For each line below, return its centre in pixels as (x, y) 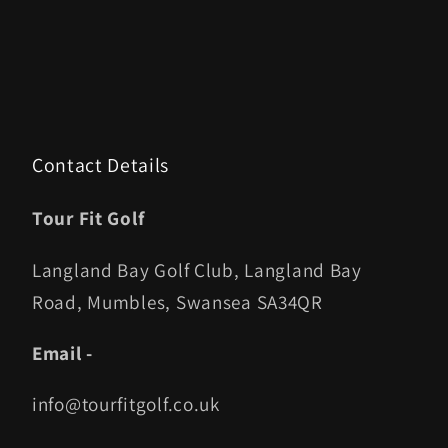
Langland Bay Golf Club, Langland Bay (197, 269)
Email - (63, 352)
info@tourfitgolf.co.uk (126, 403)
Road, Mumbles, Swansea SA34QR (177, 301)
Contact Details (100, 165)
